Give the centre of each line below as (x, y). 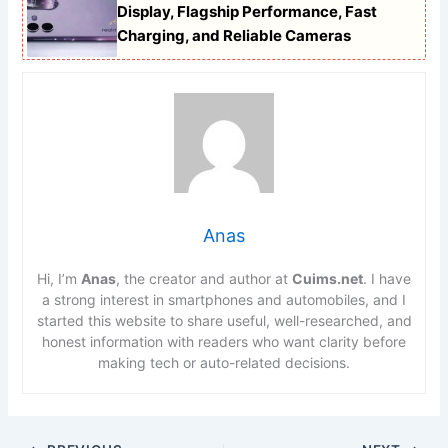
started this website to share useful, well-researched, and (224, 320)
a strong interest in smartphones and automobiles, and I (224, 299)
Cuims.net (327, 278)
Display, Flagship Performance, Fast (247, 11)
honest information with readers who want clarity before (224, 341)
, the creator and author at (204, 278)
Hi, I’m (59, 278)
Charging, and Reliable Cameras (234, 35)
